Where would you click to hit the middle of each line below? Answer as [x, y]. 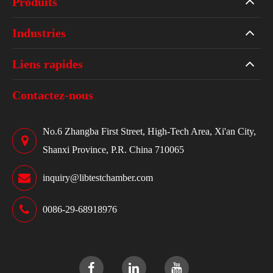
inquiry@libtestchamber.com [98, 178]
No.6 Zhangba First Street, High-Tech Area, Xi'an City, [149, 132]
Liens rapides [48, 64]
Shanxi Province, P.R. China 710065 [113, 150]
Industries [39, 33]
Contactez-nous [53, 95]
